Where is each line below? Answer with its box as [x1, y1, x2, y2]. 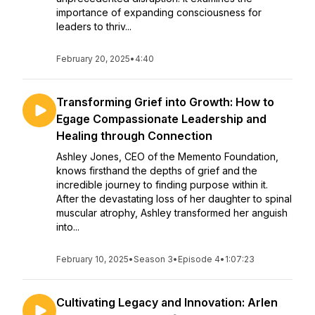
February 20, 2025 [56, 53, 130, 64]
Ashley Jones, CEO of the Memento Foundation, [56, 150, 278, 162]
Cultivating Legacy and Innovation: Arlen [56, 295, 278, 309]
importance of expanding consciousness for [56, 6, 262, 18]
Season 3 [134, 254, 173, 264]
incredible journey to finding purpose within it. [56, 179, 268, 191]
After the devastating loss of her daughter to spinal [56, 193, 292, 205]
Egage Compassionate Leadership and [56, 112, 266, 126]
